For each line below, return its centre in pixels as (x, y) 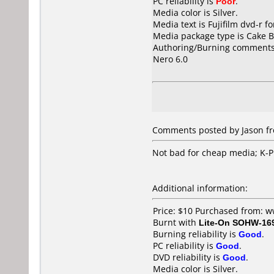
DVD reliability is (188, 257)
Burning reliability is (196, 234)
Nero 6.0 (170, 59)
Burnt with (176, 222)
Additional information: (200, 188)
